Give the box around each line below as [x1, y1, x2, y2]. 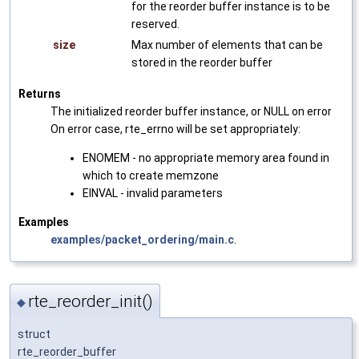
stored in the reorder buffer [131, 55, 272, 69]
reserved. [131, 17, 179, 30]
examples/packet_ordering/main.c [50, 232, 234, 246]
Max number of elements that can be [131, 38, 323, 51]
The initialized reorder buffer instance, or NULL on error [50, 104, 332, 118]
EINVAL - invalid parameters [83, 186, 223, 200]
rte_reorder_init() [28, 292, 153, 312]
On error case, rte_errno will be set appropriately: [50, 122, 301, 135]
